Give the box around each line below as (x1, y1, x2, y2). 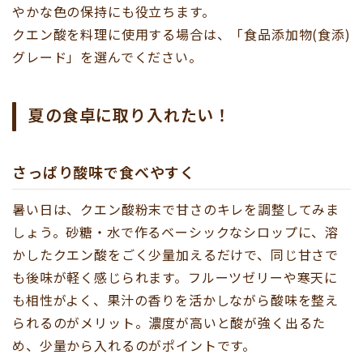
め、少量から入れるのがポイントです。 (12, 335, 257, 356)
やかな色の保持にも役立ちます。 (12, 2, 216, 22)
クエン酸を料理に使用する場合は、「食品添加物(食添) (12, 24, 351, 45)
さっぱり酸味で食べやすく (12, 161, 196, 183)
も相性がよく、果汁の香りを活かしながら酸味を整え (12, 290, 340, 310)
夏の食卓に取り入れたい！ (28, 103, 232, 127)
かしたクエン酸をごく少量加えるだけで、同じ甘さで (12, 245, 340, 265)
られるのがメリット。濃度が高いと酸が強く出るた (12, 313, 327, 333)
